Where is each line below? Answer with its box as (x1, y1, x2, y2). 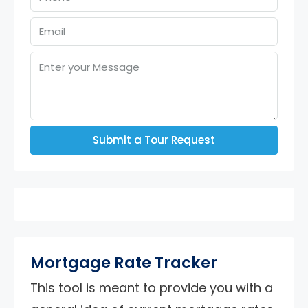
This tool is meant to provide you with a (30, 278, 273, 296)
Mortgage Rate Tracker (30, 251, 217, 274)
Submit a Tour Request (93, 132, 215, 147)
